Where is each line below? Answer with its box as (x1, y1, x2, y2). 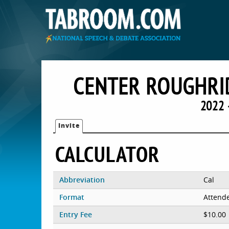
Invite (58, 121, 80, 130)
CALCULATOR (55, 140, 160, 168)
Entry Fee (59, 209, 92, 219)
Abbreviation (59, 174, 105, 185)
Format (59, 192, 84, 202)
